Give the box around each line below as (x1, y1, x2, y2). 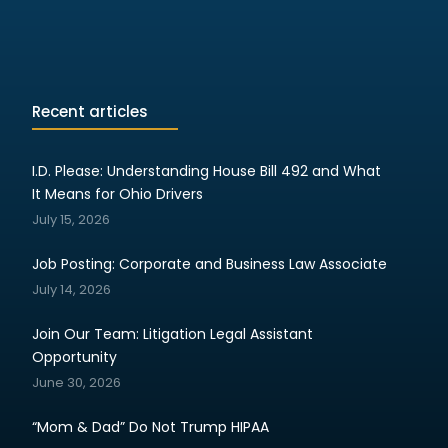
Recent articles (31, 101, 148, 122)
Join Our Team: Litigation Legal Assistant (31, 324, 313, 344)
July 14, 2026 (31, 280, 111, 299)
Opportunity (31, 347, 117, 367)
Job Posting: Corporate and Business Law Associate (31, 254, 387, 274)
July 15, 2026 (31, 210, 110, 229)
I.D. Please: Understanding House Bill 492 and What (31, 161, 381, 181)
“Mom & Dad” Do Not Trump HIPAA (31, 417, 269, 437)
